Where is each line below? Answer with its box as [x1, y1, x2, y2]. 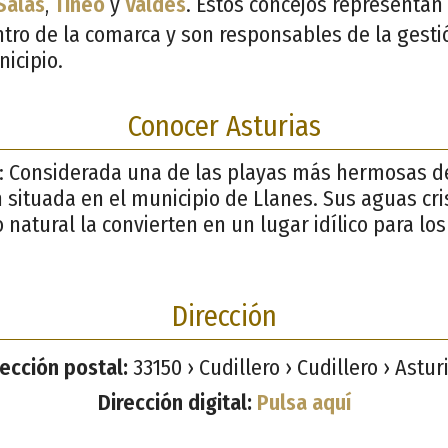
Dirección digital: [97, 388, 252, 416]
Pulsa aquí [256, 388, 351, 416]
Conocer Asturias [127, 108, 321, 144]
